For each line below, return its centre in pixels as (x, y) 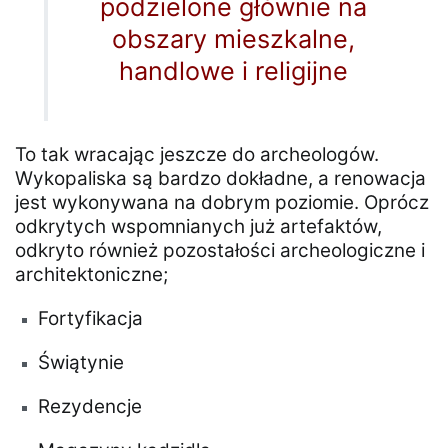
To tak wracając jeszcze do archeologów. (197, 154)
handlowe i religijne (233, 70)
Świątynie (81, 362)
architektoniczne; (91, 274)
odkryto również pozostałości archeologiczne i (220, 250)
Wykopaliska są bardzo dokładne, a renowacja (220, 178)
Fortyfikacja (91, 318)
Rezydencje (90, 406)
